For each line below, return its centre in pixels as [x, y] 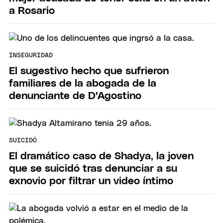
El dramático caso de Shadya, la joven [101, 156]
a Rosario [32, 10]
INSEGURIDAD [31, 56]
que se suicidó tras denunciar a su [93, 168]
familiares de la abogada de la [83, 83]
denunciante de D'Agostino [75, 96]
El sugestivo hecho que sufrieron [89, 71]
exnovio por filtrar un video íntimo [91, 181]
